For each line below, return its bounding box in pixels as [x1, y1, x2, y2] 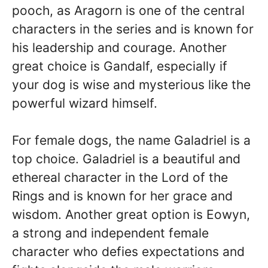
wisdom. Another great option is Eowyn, [12, 207, 250, 222]
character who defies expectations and [12, 244, 245, 259]
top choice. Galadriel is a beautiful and [12, 151, 240, 166]
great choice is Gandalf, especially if [12, 58, 227, 74]
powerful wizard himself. [12, 95, 157, 111]
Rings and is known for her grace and [12, 188, 233, 203]
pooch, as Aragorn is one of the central [12, 2, 245, 18]
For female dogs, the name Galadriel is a [12, 133, 251, 148]
